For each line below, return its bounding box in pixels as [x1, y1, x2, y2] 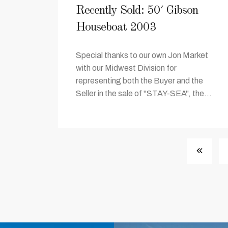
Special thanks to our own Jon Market [76, 51, 208, 60]
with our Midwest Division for [76, 64, 177, 72]
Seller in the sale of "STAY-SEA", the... [76, 89, 212, 98]
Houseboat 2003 [76, 21, 156, 34]
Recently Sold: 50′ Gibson [76, 5, 198, 17]
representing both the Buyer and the [76, 76, 203, 85]
